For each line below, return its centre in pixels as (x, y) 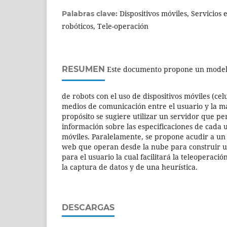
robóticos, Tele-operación (105, 26)
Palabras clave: (91, 13)
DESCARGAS (88, 207)
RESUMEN (83, 69)
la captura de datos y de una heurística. (130, 167)
